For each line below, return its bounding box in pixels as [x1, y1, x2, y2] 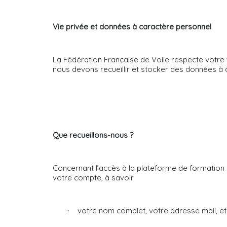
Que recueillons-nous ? [53, 130, 133, 140]
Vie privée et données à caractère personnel [53, 22, 211, 31]
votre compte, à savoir [53, 173, 134, 182]
